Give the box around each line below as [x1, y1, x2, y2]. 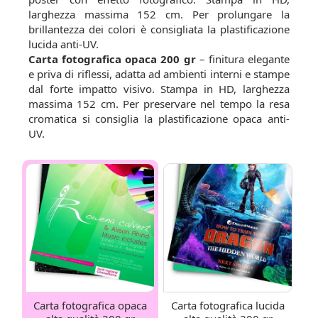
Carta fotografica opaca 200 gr [28, 52, 196, 66]
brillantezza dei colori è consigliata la [28, 22, 220, 36]
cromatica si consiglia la [28, 111, 158, 126]
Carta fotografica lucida [171, 298, 285, 312]
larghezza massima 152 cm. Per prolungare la [28, 7, 290, 21]
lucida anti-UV [28, 37, 96, 51]
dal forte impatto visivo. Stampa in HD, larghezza [28, 82, 290, 96]
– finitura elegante [195, 52, 290, 66]
